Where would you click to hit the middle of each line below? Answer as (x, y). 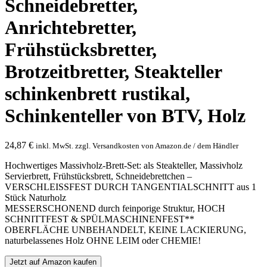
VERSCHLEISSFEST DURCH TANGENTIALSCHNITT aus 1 (131, 187)
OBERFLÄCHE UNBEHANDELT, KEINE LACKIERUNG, (125, 229)
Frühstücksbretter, (81, 50)
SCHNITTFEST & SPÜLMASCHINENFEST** (100, 219)
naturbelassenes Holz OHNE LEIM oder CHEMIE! (103, 240)
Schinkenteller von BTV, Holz (125, 116)
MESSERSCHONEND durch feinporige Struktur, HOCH (115, 208)
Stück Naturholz (35, 197)
